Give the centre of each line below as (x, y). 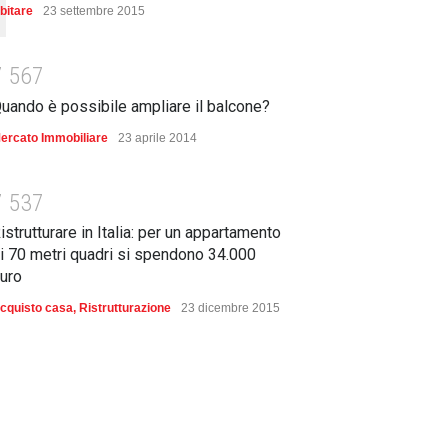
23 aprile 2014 (157, 137)
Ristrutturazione (125, 308)
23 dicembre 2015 (230, 308)
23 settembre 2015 (94, 11)
